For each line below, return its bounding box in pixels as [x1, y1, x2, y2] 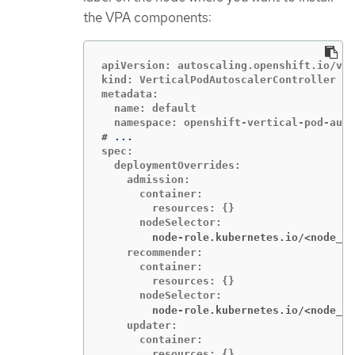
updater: [101, 319, 177, 332]
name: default [101, 102, 197, 115]
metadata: [101, 88, 158, 101]
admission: [101, 174, 190, 186]
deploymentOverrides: [101, 159, 241, 172]
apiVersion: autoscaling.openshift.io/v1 [101, 59, 349, 72]
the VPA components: [83, 8, 212, 26]
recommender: [101, 246, 203, 259]
